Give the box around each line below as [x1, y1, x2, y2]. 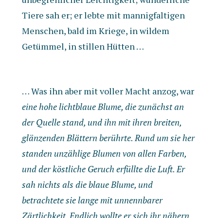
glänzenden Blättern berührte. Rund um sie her [21, 132, 195, 144]
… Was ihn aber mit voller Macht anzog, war [21, 85, 194, 97]
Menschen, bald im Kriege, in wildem [21, 25, 169, 36]
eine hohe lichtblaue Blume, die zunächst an [21, 101, 184, 112]
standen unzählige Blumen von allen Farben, [21, 147, 186, 159]
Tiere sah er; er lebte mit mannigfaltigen [21, 9, 185, 21]
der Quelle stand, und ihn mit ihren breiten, [21, 116, 182, 128]
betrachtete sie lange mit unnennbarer [21, 194, 163, 206]
